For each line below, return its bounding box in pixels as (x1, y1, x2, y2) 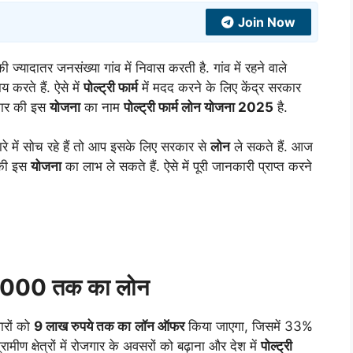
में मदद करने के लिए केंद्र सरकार (138, 79, 301, 95)
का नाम (80, 98, 124, 115)
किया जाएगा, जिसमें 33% (184, 318, 313, 334)
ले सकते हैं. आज (230, 139, 313, 155)
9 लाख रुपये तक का (34, 318, 131, 334)
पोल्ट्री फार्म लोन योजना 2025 (124, 98, 273, 115)
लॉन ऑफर (135, 318, 184, 334)
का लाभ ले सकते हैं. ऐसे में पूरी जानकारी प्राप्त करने (61, 158, 312, 175)
